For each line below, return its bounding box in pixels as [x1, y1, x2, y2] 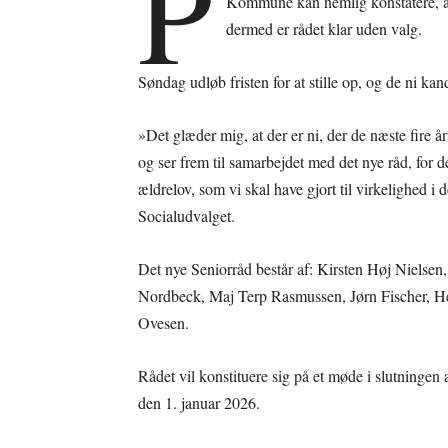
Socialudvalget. [138, 204, 235, 226]
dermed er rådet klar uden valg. [226, 17, 423, 39]
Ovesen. [138, 311, 189, 333]
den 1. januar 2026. [138, 391, 260, 413]
